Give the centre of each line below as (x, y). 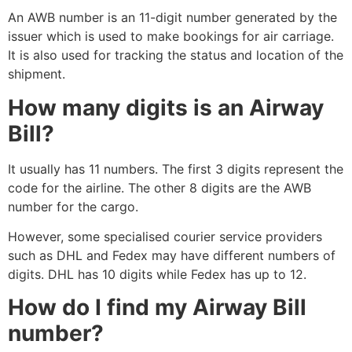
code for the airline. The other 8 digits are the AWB (159, 187)
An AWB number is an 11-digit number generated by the (172, 18)
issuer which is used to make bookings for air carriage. (171, 37)
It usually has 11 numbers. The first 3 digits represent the (176, 169)
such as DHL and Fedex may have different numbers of (172, 256)
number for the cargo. (73, 206)
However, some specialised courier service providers (165, 237)
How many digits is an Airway (166, 107)
